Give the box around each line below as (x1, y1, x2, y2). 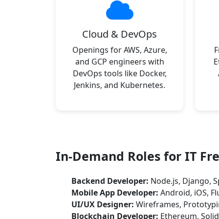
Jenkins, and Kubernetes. (74, 80, 165, 90)
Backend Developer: (71, 175, 149, 186)
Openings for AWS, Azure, (72, 44, 167, 55)
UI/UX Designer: (71, 199, 134, 210)
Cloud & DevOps (82, 27, 157, 41)
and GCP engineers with (75, 56, 164, 67)
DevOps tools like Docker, (72, 68, 167, 79)
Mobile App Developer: (71, 187, 158, 198)
